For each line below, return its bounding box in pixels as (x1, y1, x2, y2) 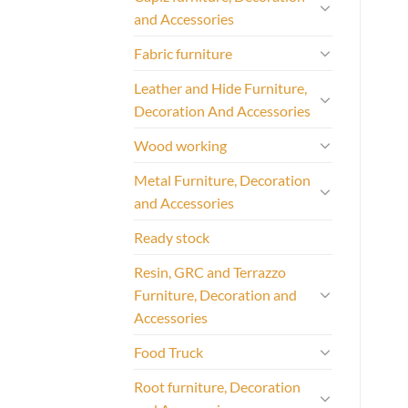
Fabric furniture (134, 44, 232, 62)
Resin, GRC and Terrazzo (134, 262, 286, 280)
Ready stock (134, 228, 209, 246)
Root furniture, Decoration (134, 377, 301, 395)
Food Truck (134, 342, 203, 361)
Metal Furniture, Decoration (134, 170, 311, 189)
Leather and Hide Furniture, (134, 78, 307, 97)
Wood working (134, 136, 227, 154)
